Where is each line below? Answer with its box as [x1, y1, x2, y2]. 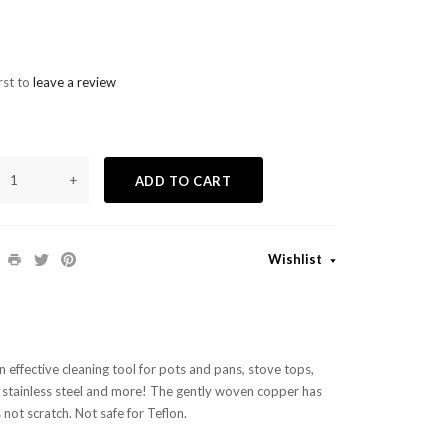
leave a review [32, 74, 116, 90]
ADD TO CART [134, 172, 232, 189]
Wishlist [267, 250, 325, 267]
